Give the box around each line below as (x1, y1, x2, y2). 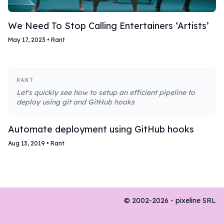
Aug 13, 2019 (8, 139, 45, 147)
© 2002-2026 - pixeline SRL (124, 196, 216, 205)
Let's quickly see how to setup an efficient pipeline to (16, 88, 195, 97)
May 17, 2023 (8, 36, 45, 44)
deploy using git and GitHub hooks (16, 97, 134, 107)
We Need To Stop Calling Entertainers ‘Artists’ (8, 20, 209, 32)
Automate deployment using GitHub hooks (8, 123, 194, 135)
